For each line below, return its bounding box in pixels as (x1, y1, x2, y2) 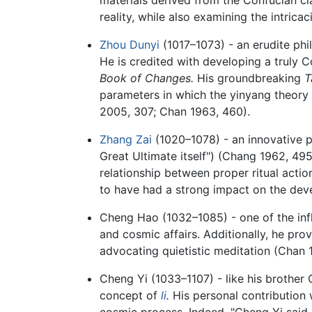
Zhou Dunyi (99, 37, 159, 52)
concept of (99, 288, 161, 302)
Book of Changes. (99, 70, 194, 85)
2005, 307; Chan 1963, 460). (99, 104, 250, 118)
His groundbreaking (193, 70, 304, 85)
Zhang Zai (99, 132, 152, 146)
